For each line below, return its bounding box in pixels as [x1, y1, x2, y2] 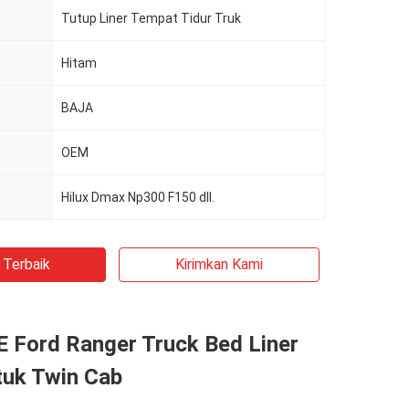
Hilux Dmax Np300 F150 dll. [61, 190, 215, 204]
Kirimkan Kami [175, 256, 263, 273]
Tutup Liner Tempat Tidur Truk [61, 11, 241, 26]
